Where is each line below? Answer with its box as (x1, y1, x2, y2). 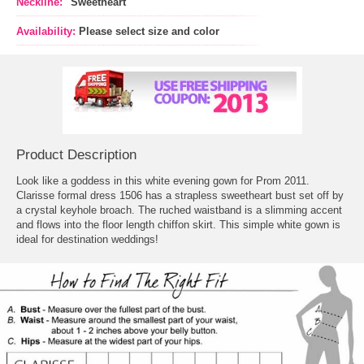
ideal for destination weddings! (16, 232, 158, 245)
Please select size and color (79, 24, 219, 37)
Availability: (16, 24, 76, 37)
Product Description (16, 146, 136, 162)
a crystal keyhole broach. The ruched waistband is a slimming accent (16, 203, 342, 216)
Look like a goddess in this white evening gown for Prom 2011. (16, 174, 310, 187)
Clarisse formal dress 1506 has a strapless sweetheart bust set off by (16, 188, 344, 201)
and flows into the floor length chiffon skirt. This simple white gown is (16, 218, 340, 231)
